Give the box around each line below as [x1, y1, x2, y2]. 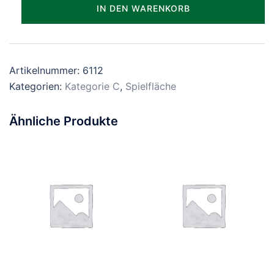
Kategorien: [9, 80, 65, 92]
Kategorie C [65, 80, 120, 92]
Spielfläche [125, 80, 176, 92]
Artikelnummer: [9, 64, 83, 76]
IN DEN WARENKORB [96, 3, 190, 13]
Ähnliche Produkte [9, 114, 118, 128]
